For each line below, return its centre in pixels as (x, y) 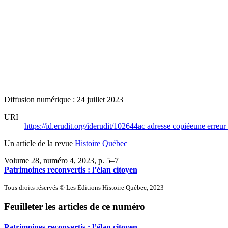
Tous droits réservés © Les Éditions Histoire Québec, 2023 (84, 187)
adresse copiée (170, 126)
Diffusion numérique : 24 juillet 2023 (64, 99)
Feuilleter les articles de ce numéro (75, 207)
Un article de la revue (39, 143)
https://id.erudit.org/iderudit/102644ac (86, 126)
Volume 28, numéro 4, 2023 (49, 160)
